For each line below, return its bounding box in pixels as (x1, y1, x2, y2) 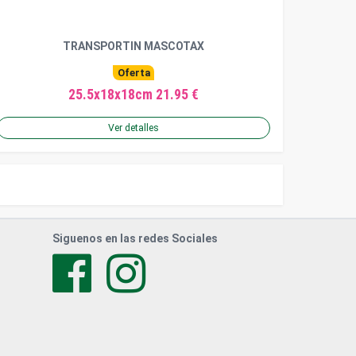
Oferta (117, 67, 150, 79)
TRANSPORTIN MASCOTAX (63, 40, 204, 53)
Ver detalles (108, 122, 159, 134)
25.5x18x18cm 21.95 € (68, 87, 199, 103)
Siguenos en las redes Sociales (52, 232, 218, 246)
